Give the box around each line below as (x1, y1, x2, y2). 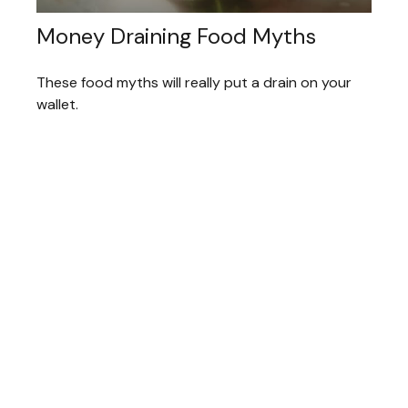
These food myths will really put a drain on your (36, 73, 352, 93)
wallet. (36, 95, 78, 115)
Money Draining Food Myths (36, 22, 316, 51)
